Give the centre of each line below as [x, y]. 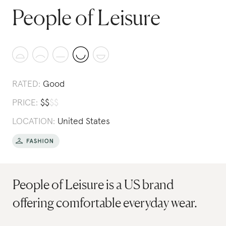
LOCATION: [34, 122]
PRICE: [25, 103]
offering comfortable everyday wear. [105, 203]
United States [84, 122]
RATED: [26, 84]
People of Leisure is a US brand [93, 184]
